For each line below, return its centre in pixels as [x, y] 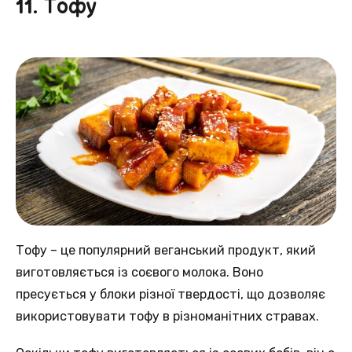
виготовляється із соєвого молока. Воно [139, 273]
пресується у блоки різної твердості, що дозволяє [170, 295]
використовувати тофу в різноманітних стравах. [167, 317]
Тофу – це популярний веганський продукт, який [166, 251]
